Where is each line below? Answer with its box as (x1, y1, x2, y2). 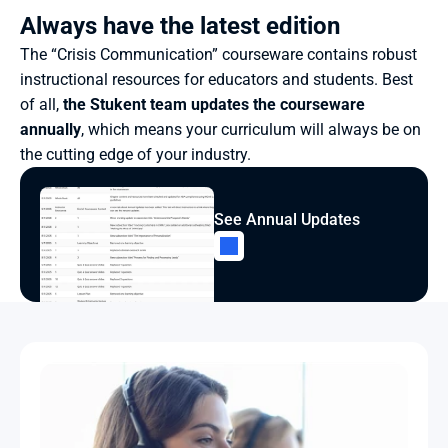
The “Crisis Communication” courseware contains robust (20, 45, 417, 64)
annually (20, 120, 81, 139)
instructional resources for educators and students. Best (20, 70, 413, 89)
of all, (20, 95, 63, 114)
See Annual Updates (214, 209, 360, 229)
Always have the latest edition (20, 12, 340, 40)
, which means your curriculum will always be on (81, 120, 421, 139)
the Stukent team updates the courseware (63, 95, 365, 114)
